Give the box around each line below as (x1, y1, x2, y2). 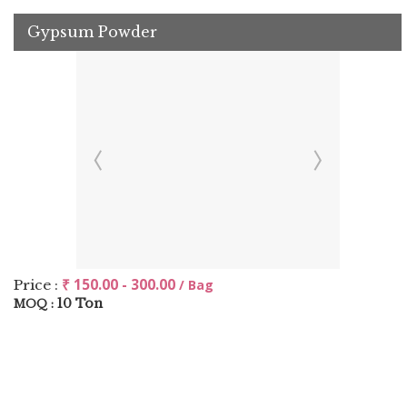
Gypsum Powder (27, 23, 157, 41)
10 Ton (57, 295, 103, 312)
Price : (14, 276, 62, 293)
